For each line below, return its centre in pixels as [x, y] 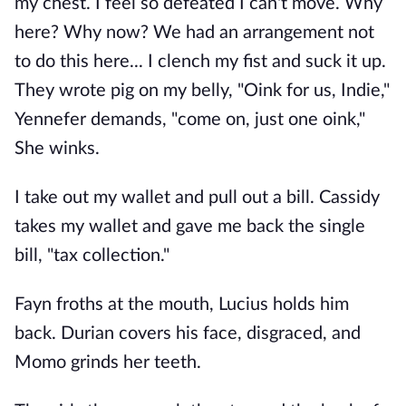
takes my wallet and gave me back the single [190, 227]
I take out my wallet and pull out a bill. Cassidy [197, 198]
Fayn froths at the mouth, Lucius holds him [182, 304]
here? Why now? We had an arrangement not [194, 33]
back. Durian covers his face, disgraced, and [188, 333]
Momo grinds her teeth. [108, 362]
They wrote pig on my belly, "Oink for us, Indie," [202, 91]
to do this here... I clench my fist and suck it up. [200, 62]
